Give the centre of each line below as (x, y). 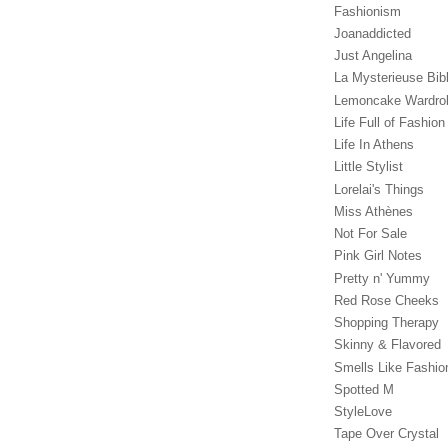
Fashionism (367, 11)
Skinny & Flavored (387, 345)
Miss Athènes (373, 211)
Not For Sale (370, 234)
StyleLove (363, 412)
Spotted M (364, 389)
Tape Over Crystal (386, 434)
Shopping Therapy (386, 323)
